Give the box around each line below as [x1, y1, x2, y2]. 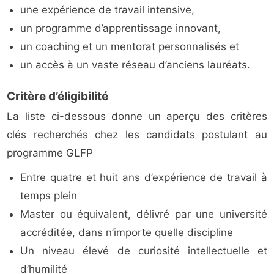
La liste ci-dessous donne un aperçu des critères [7, 110, 267, 123]
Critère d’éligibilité [7, 89, 109, 104]
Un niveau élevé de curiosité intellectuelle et [20, 245, 267, 257]
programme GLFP [7, 147, 94, 160]
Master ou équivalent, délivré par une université [20, 208, 267, 221]
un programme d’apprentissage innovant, [20, 22, 221, 35]
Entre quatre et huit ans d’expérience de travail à [20, 171, 267, 184]
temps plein [20, 190, 78, 202]
